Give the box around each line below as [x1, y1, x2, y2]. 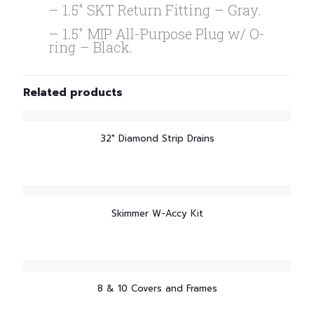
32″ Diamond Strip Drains [100, 132, 214, 145]
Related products [23, 85, 123, 100]
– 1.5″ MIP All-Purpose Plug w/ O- [48, 25, 266, 43]
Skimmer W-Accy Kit [111, 207, 203, 220]
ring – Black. [48, 38, 133, 56]
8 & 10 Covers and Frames [97, 282, 217, 295]
